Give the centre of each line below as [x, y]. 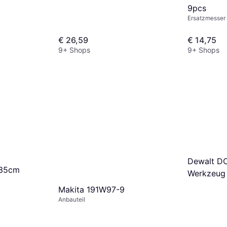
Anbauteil [72, 200]
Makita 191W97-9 [91, 190]
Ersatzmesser [206, 18]
